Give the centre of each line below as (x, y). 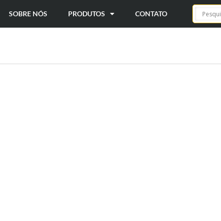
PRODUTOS (87, 14)
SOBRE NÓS (28, 14)
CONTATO (151, 14)
